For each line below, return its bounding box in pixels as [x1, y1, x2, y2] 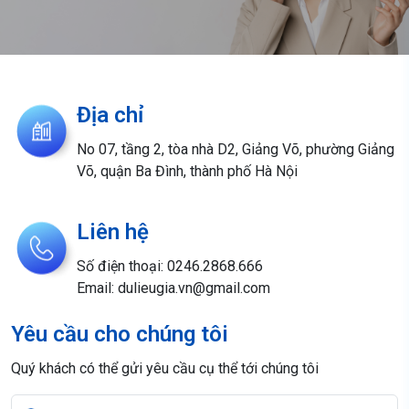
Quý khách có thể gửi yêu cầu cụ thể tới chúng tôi [11, 360, 319, 377]
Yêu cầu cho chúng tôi [11, 321, 228, 347]
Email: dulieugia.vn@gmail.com [77, 279, 270, 297]
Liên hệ [77, 219, 149, 245]
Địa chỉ [77, 102, 143, 128]
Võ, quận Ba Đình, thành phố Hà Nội [77, 163, 298, 180]
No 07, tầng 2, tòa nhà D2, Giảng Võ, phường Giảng [77, 141, 394, 158]
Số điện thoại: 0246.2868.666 [77, 257, 263, 275]
